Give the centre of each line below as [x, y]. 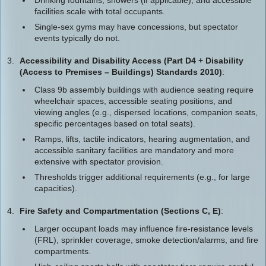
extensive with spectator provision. [99, 161]
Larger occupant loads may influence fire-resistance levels [144, 229]
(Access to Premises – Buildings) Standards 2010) [121, 72]
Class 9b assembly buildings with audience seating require [144, 90]
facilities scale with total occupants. [100, 11]
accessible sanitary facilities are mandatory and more [134, 150]
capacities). [56, 188]
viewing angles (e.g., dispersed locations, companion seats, [146, 112]
